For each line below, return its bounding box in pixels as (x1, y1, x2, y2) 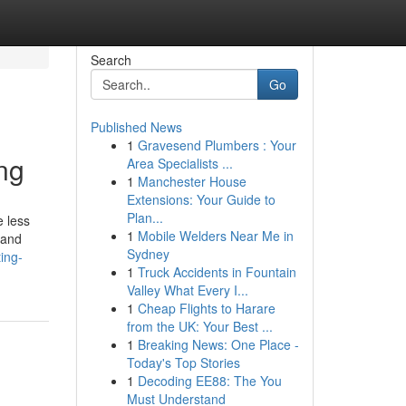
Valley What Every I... (126, 281, 248, 299)
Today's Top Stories (126, 353, 240, 372)
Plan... (126, 208, 163, 227)
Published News (90, 118, 182, 136)
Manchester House (137, 172, 246, 190)
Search (90, 51, 131, 69)
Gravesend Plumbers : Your (137, 136, 296, 154)
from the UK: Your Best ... (126, 317, 273, 335)
